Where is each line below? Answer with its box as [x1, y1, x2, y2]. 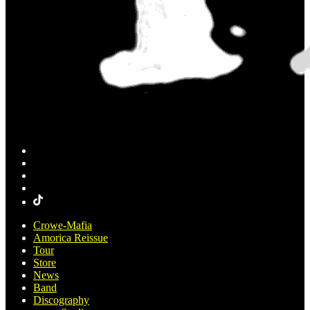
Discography [33, 294, 89, 306]
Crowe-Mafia [33, 219, 92, 231]
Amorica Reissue [33, 232, 108, 244]
